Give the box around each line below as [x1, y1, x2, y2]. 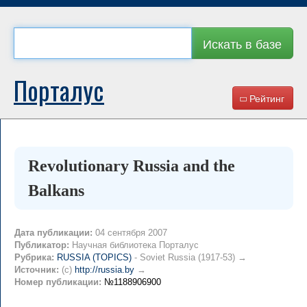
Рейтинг [247, 91, 284, 105]
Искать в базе [203, 34, 282, 52]
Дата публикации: [14, 228, 93, 238]
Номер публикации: [14, 277, 101, 287]
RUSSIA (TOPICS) [57, 252, 132, 262]
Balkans [28, 182, 84, 199]
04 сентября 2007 [93, 228, 167, 238]
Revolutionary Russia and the [28, 157, 235, 175]
